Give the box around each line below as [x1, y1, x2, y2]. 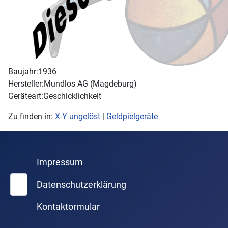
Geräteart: [8, 91, 43, 101]
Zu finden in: [8, 111, 55, 121]
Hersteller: [8, 79, 44, 89]
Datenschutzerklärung [36, 179, 126, 190]
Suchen [10, 174, 37, 184]
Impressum [36, 157, 83, 168]
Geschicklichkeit [43, 91, 101, 101]
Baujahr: [8, 67, 38, 76]
